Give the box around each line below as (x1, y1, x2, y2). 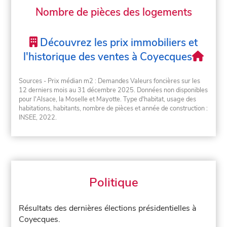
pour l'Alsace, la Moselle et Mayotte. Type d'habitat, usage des (19, 95, 197, 104)
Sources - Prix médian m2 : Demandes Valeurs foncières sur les (19, 77, 201, 86)
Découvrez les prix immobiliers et (37, 35, 198, 50)
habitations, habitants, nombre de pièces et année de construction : (19, 104, 208, 113)
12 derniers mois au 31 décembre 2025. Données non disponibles (19, 86, 208, 95)
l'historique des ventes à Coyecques (23, 49, 192, 64)
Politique (89, 174, 138, 191)
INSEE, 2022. (19, 113, 57, 123)
